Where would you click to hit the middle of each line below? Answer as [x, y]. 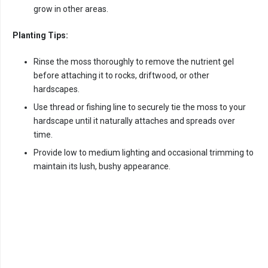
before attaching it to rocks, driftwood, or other [121, 76]
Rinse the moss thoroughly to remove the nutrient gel [134, 62]
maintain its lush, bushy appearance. [102, 167]
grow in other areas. [71, 9]
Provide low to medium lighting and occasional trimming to [144, 153]
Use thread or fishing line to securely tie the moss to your [140, 107]
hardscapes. [57, 89]
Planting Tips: [40, 36]
